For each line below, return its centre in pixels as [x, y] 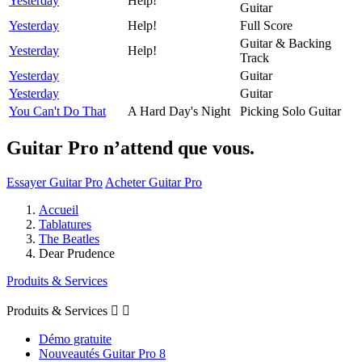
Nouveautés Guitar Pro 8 [102, 353]
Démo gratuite [75, 339]
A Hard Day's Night [179, 111]
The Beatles [69, 238]
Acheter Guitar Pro [154, 182]
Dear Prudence [77, 253]
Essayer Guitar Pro [55, 182]
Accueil [59, 209]
